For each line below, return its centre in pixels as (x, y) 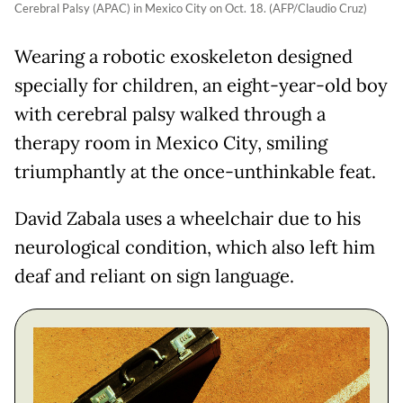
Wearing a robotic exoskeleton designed (184, 57)
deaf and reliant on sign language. (154, 277)
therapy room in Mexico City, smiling (171, 143)
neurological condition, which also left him (195, 248)
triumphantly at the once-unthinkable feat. (195, 172)
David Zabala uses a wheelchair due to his (188, 219)
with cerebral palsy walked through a (170, 115)
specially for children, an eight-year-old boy (201, 86)
